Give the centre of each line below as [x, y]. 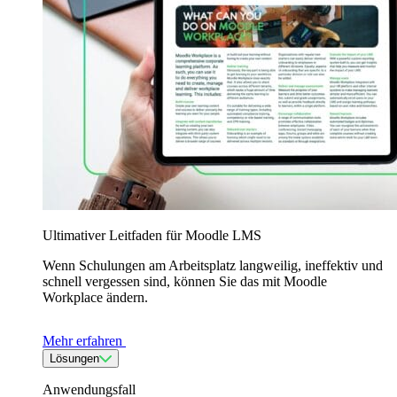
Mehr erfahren [84, 340]
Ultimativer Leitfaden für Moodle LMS [152, 235]
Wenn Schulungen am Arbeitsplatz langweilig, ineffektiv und [213, 265]
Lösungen [74, 358]
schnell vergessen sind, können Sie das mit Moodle [185, 281]
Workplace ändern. [95, 297]
